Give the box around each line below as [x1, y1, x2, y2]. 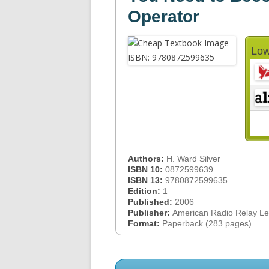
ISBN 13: [128, 175, 165, 185]
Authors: [128, 154, 166, 163]
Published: [128, 197, 175, 207]
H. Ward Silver [166, 154, 220, 163]
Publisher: [128, 208, 172, 217]
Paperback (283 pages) [162, 219, 252, 228]
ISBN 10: [128, 165, 165, 174]
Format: [128, 219, 162, 228]
